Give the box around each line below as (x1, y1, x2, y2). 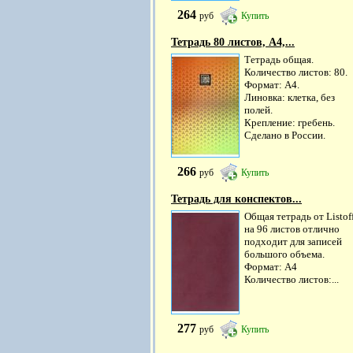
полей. (244, 104, 273, 116)
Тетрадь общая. (244, 54, 314, 65)
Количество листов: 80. (244, 66, 347, 78)
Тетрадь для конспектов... (171, 193, 302, 205)
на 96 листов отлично (244, 223, 340, 235)
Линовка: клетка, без (244, 91, 335, 103)
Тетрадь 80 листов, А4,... (171, 36, 295, 48)
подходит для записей (244, 236, 342, 247)
